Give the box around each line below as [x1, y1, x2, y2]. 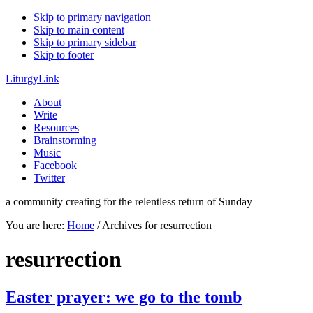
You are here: [6, 219, 67, 231]
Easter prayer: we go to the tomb [6, 287, 242, 306]
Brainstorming [34, 134, 96, 146]
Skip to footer [34, 49, 94, 61]
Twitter [34, 172, 65, 184]
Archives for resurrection [100, 219, 212, 231]
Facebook [34, 159, 77, 171]
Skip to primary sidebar [34, 36, 136, 48]
